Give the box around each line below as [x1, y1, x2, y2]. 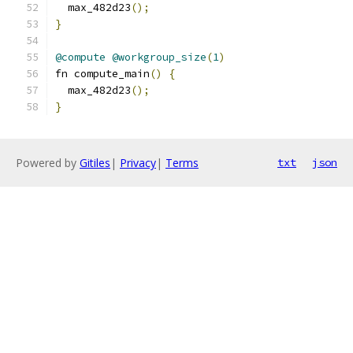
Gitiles [80, 155, 110, 170]
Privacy [120, 155, 156, 170]
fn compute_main [55, 67, 150, 80]
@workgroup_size [112, 50, 206, 64]
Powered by [16, 155, 80, 170]
